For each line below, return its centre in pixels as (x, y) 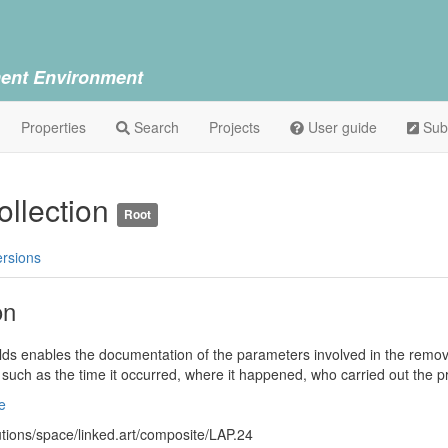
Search (154, 127)
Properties (53, 127)
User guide (340, 127)
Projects (234, 127)
